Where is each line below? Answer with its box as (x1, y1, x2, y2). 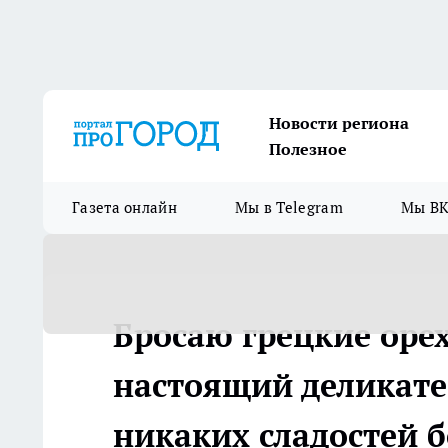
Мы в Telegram (234, 198, 343, 217)
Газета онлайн (72, 198, 177, 217)
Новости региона (269, 113, 409, 133)
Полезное (269, 139, 347, 159)
